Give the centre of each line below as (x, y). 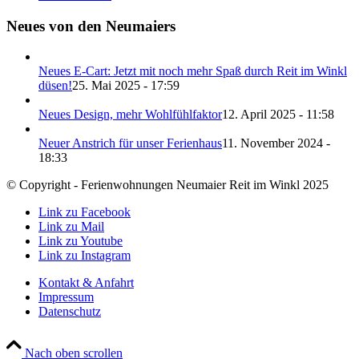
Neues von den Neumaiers (91, 26)
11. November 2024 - (276, 143)
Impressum (66, 297)
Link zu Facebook (85, 212)
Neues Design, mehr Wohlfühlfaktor (130, 115)
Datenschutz (70, 312)
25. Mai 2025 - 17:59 (126, 86)
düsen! (55, 86)
